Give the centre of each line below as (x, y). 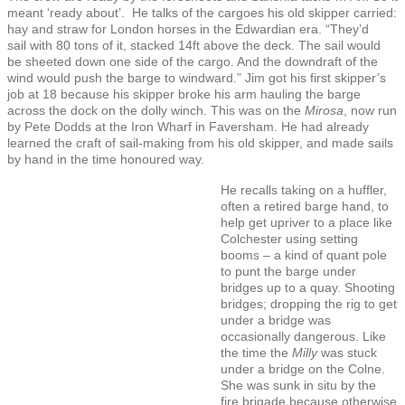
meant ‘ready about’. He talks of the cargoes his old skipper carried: (202, 12)
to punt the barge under (289, 271)
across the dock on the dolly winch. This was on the (156, 110)
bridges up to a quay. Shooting (308, 287)
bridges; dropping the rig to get (309, 303)
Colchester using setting (290, 238)
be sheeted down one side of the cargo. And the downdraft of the (193, 61)
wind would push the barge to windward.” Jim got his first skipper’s (197, 77)
